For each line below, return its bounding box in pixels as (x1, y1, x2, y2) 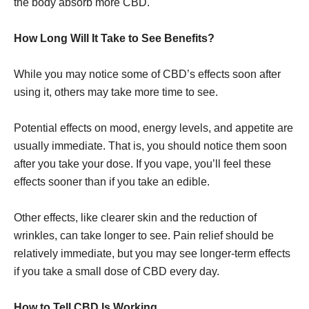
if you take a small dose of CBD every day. (14, 266, 219, 277)
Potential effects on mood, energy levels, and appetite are (14, 122, 293, 134)
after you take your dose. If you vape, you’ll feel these (14, 158, 271, 170)
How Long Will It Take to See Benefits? (14, 32, 215, 44)
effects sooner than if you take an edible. (14, 176, 210, 188)
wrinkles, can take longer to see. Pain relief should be (14, 230, 274, 241)
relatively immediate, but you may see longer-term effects (14, 248, 290, 259)
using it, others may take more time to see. (14, 86, 218, 98)
